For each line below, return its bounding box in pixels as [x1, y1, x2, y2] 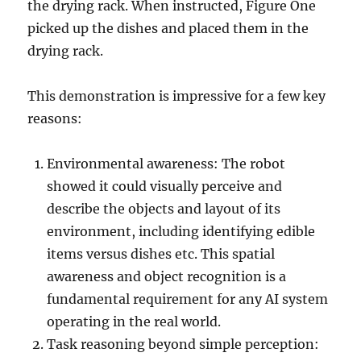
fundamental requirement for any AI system [47, 291, 329, 307]
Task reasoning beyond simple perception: [47, 336, 320, 352]
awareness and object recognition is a [47, 268, 287, 284]
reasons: [27, 110, 83, 127]
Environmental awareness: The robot [47, 156, 286, 172]
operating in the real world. [47, 313, 222, 330]
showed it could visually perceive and [47, 178, 283, 194]
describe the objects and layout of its [47, 201, 281, 217]
